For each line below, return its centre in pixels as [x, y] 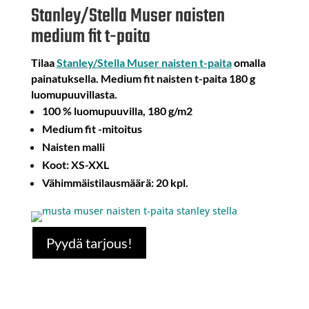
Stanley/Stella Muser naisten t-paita [144, 63]
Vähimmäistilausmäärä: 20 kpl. [115, 183]
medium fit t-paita [90, 37]
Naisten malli [73, 147]
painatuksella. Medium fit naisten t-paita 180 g [143, 79]
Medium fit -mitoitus [92, 129]
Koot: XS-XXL [75, 165]
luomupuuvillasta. [74, 94]
